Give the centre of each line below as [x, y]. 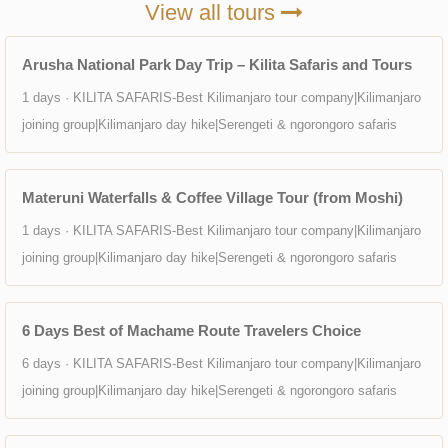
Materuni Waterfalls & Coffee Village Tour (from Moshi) [212, 197]
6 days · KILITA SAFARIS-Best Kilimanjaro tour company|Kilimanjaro [221, 363]
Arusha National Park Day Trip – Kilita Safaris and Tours [217, 64]
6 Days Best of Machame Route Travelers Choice [191, 330]
